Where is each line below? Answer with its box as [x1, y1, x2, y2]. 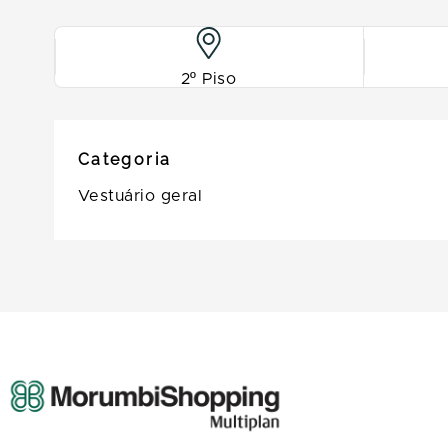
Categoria [77, 150, 172, 170]
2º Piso [181, 71, 237, 88]
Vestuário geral [77, 188, 203, 205]
